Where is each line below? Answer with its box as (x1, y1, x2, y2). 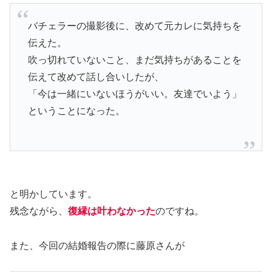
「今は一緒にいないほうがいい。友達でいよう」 (27, 88, 242, 99)
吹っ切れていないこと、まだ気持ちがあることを (27, 54, 242, 65)
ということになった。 (27, 105, 125, 116)
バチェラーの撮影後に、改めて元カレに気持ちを (27, 20, 242, 31)
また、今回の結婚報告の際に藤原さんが (10, 240, 185, 251)
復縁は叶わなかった (68, 205, 155, 216)
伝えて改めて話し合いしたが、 (27, 71, 164, 82)
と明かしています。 (10, 188, 97, 199)
